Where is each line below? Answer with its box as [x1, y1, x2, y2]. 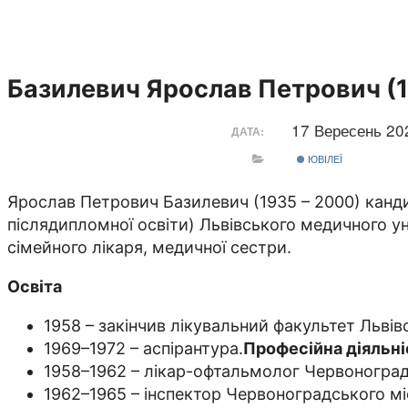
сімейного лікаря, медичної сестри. [7, 238, 291, 258]
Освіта [7, 277, 62, 297]
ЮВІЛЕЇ [305, 150, 343, 166]
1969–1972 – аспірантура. [44, 339, 243, 359]
